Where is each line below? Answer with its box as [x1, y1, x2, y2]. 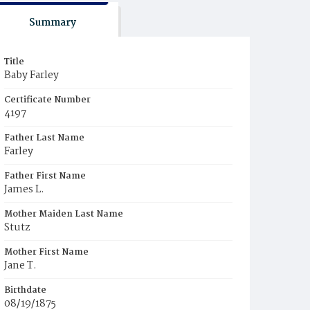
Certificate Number [4, 93, 91, 107]
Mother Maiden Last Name [4, 207, 123, 221]
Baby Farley [4, 67, 59, 84]
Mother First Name [4, 245, 89, 259]
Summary [28, 15, 76, 31]
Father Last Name [4, 131, 84, 145]
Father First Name [4, 169, 86, 183]
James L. [4, 181, 44, 198]
